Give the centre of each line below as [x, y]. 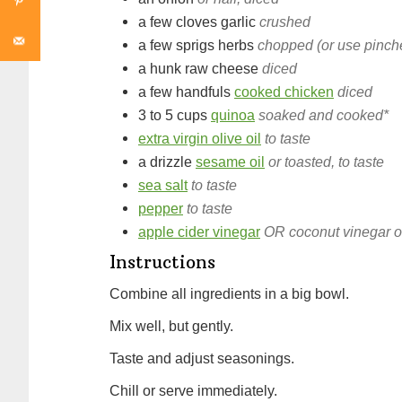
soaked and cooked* [323, 115]
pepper [161, 209]
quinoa [233, 115]
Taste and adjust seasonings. [202, 358]
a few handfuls [184, 92]
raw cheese [222, 69]
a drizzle [167, 162]
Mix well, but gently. [171, 326]
